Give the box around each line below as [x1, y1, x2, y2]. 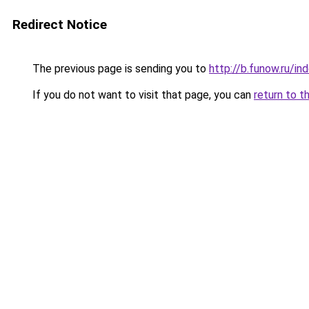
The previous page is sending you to [30, 62, 209, 75]
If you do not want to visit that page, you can [30, 88, 254, 101]
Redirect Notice [12, 17, 107, 32]
